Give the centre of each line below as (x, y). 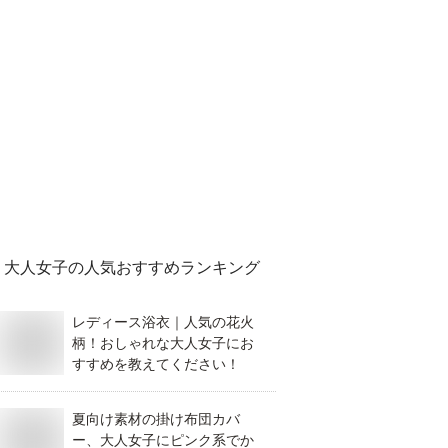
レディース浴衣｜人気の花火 (163, 321)
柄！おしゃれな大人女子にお (163, 342)
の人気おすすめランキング (164, 266)
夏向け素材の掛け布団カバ (156, 418)
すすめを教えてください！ (156, 363)
